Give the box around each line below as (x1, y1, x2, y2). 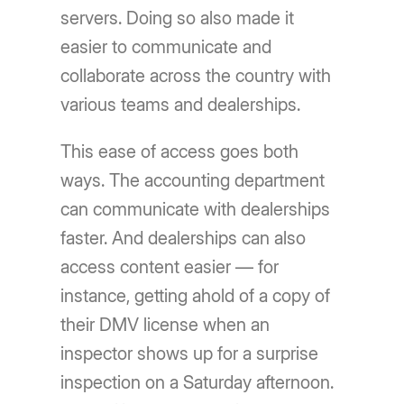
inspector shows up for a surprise (60, 343, 319, 365)
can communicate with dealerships (60, 198, 331, 221)
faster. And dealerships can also (60, 227, 307, 250)
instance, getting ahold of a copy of (60, 285, 331, 308)
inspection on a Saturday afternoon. (60, 372, 335, 394)
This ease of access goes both (60, 141, 299, 163)
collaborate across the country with (60, 65, 332, 87)
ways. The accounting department (60, 170, 326, 192)
